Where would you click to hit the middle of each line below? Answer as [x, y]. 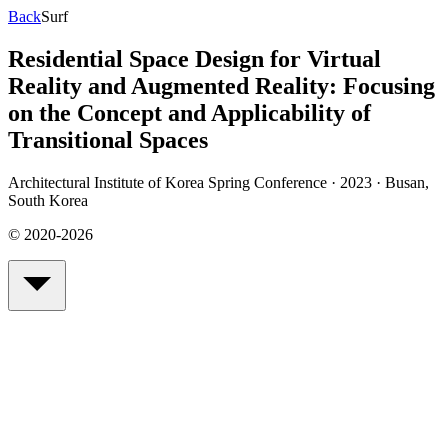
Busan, [407, 182]
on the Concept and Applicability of [189, 112]
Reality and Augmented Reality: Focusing [221, 85]
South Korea [48, 200]
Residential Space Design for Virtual [194, 58]
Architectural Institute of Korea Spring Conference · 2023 [190, 182]
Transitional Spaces [108, 139]
